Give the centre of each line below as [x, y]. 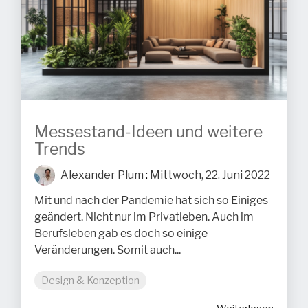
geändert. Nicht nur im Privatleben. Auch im [144, 217]
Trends [60, 149]
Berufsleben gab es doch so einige [121, 233]
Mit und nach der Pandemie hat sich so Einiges [151, 200]
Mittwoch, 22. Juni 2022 [210, 175]
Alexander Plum [101, 175]
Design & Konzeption [90, 280]
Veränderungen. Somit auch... [108, 250]
